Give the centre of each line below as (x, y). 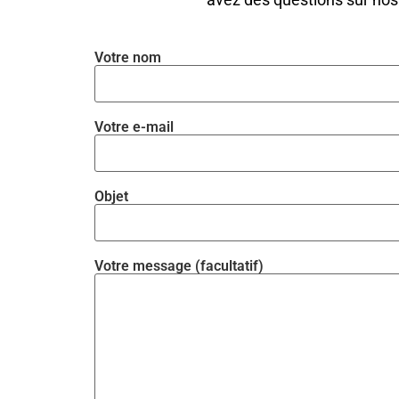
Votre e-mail (134, 127)
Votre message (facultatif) (179, 266)
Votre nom (127, 58)
